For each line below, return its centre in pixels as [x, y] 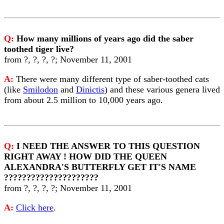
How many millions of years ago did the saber [105, 38]
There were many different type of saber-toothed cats [112, 79]
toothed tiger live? [39, 49]
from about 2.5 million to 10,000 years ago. [83, 100]
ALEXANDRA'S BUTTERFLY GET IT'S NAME [100, 167]
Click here [35, 207]
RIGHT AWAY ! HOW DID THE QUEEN [85, 156]
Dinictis [90, 89]
